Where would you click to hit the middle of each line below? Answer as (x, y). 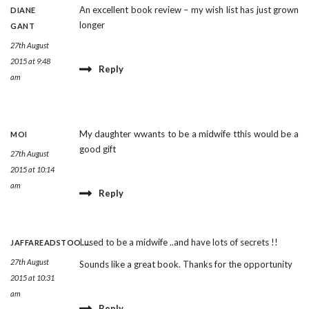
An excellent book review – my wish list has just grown (189, 10)
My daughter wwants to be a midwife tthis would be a (189, 134)
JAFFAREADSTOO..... (50, 243)
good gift (97, 149)
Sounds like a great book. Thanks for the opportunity (186, 265)
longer (92, 25)
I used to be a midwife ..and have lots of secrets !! (178, 242)
